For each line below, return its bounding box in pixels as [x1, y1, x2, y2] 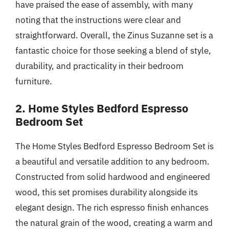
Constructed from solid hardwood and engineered [15, 171, 210, 182]
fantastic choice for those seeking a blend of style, [15, 44, 211, 56]
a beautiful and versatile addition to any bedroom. [15, 156, 210, 167]
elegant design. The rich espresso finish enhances [15, 202, 209, 213]
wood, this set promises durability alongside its [15, 187, 198, 198]
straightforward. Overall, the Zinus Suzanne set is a [15, 29, 213, 41]
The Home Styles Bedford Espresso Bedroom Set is [15, 141, 214, 152]
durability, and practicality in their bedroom [15, 60, 184, 72]
